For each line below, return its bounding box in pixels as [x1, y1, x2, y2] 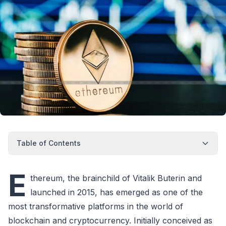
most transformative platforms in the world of [8, 201, 183, 211]
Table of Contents [17, 138, 81, 147]
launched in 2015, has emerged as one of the [30, 187, 203, 197]
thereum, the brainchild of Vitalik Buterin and [30, 173, 202, 183]
